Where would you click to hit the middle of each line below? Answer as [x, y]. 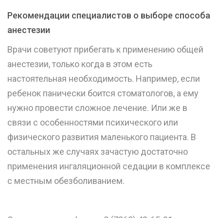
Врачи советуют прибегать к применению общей [105, 50]
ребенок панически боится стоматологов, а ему [103, 93]
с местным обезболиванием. [66, 181]
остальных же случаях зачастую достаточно [98, 152]
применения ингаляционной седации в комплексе [109, 166]
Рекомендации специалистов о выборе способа [109, 16]
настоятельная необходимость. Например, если [104, 79]
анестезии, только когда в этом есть [80, 64]
